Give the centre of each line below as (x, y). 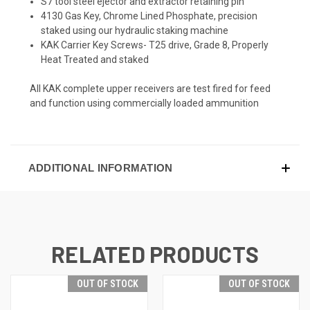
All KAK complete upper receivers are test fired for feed (150, 88)
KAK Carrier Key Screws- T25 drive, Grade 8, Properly (155, 45)
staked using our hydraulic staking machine (135, 30)
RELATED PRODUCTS (155, 254)
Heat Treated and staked (95, 59)
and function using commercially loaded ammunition (144, 103)
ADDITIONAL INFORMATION (100, 167)
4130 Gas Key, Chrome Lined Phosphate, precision (149, 16)
